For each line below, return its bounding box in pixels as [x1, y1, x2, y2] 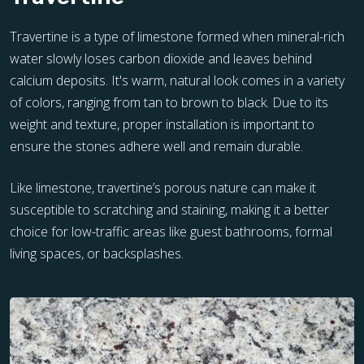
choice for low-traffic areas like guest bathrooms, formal [10, 223, 332, 240]
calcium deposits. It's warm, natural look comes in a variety [10, 71, 344, 89]
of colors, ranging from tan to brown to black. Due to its [10, 93, 328, 111]
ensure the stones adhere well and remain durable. [10, 137, 303, 155]
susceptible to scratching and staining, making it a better [10, 201, 329, 219]
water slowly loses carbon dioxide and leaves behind [10, 50, 312, 67]
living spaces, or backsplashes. [10, 245, 184, 262]
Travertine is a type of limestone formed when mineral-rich [10, 28, 344, 45]
